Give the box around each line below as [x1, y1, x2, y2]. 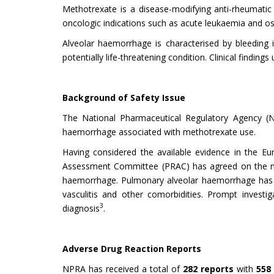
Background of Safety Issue [62, 91, 185, 103]
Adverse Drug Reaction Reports [62, 242, 201, 254]
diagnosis [62, 202, 100, 214]
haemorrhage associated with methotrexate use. [62, 125, 256, 138]
